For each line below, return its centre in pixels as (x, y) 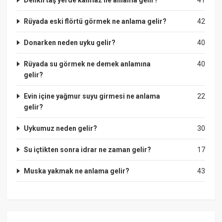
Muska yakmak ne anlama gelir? (77, 171)
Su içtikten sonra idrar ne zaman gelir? (88, 149)
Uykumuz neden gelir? (61, 128)
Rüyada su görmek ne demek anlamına (87, 64)
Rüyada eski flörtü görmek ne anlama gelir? (95, 21)
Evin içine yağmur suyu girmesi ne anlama (92, 96)
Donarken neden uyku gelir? (70, 42)
